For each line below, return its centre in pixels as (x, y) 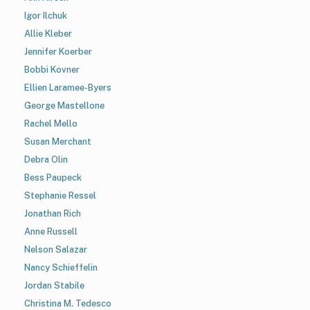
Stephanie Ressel (60, 195)
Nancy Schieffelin (61, 267)
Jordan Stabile (54, 285)
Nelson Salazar (56, 249)
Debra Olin (46, 159)
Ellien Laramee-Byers (68, 87)
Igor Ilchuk (46, 15)
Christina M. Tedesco (68, 303)
